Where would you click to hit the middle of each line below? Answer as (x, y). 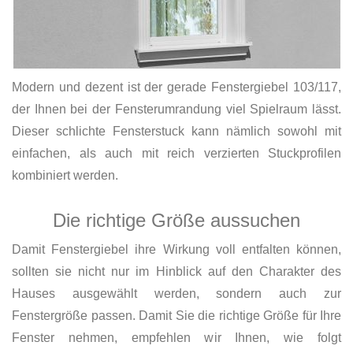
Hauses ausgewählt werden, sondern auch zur (176, 293)
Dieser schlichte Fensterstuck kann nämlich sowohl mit (176, 131)
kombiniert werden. (65, 175)
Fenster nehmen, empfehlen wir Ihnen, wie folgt (176, 337)
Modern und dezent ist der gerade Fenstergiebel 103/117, (176, 87)
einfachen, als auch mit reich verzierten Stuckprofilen (176, 153)
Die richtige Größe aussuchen (176, 220)
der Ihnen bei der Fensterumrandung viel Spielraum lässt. (176, 109)
